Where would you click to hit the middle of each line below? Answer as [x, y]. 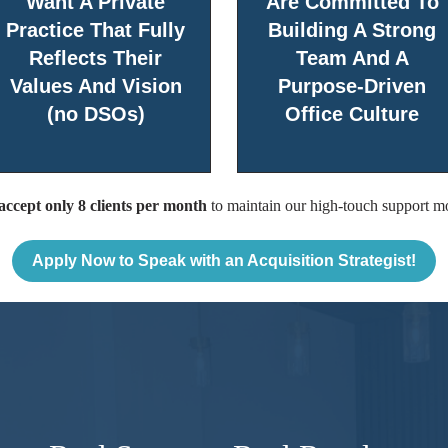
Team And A [352, 57]
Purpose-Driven [352, 85]
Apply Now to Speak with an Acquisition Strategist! [224, 260]
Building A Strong [352, 29]
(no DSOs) [95, 113]
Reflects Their [96, 57]
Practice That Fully [96, 29]
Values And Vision [95, 85]
